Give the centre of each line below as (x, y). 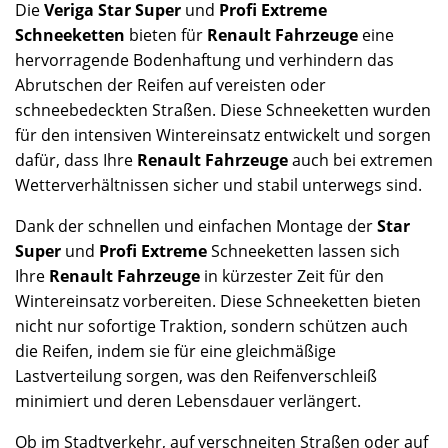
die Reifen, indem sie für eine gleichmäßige (175, 350)
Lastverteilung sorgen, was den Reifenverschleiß (196, 375)
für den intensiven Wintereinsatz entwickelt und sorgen (223, 134)
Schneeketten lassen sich (303, 250)
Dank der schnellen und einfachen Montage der (196, 225)
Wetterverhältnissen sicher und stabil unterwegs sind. (218, 184)
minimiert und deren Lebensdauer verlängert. (188, 400)
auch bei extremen (360, 159)
